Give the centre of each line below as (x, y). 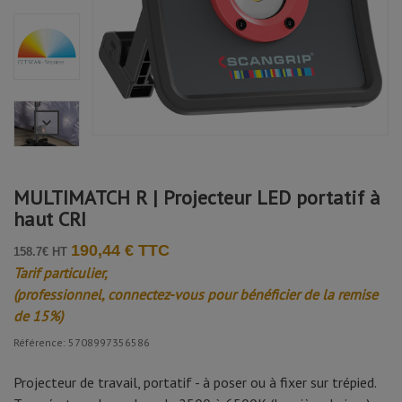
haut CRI (50, 219)
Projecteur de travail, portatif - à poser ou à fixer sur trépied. (195, 383)
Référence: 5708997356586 (82, 343)
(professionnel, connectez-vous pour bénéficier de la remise (196, 295)
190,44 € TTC (120, 251)
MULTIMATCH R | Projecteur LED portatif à (197, 198)
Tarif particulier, (61, 273)
